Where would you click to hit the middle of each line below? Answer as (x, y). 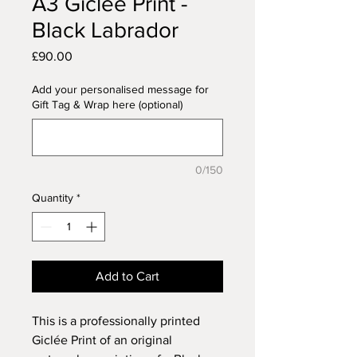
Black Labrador (105, 30)
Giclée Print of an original (102, 340)
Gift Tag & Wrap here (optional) (107, 105)
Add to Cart (127, 277)
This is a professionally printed (116, 321)
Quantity (53, 198)
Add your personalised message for (120, 90)
